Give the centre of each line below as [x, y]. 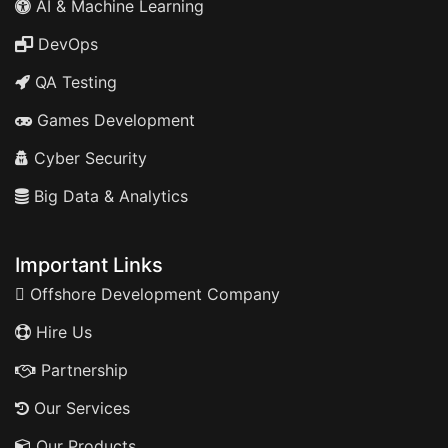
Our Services [79, 408]
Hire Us [61, 332]
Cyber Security [88, 158]
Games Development [113, 120]
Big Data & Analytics [108, 196]
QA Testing [73, 82]
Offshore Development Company [152, 294]
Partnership [82, 370]
